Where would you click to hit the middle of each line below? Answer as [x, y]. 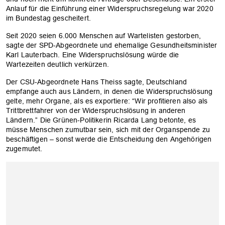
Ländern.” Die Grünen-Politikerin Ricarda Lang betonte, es [101, 120]
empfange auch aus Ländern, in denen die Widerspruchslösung [109, 92]
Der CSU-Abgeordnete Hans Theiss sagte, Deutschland [97, 82]
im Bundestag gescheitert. [49, 18]
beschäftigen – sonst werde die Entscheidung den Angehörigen [109, 139]
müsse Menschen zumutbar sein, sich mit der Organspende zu [108, 130]
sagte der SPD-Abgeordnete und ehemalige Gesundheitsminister [112, 45]
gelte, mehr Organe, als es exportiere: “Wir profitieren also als [107, 101]
